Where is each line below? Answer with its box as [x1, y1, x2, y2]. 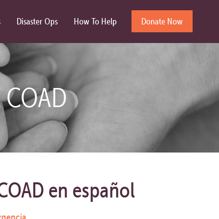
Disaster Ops [17, 16, 58, 26]
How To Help [74, 16, 117, 26]
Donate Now [141, 16, 183, 26]
